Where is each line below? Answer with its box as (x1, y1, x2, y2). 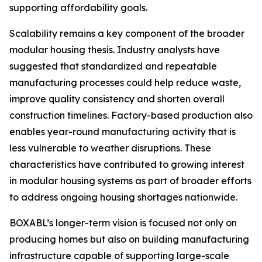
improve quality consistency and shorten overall (9, 93, 225, 105)
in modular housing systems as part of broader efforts (9, 175, 251, 187)
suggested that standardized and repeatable (9, 60, 217, 72)
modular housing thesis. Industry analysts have (9, 44, 220, 56)
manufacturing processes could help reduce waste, (9, 77, 241, 88)
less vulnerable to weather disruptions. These (9, 142, 211, 154)
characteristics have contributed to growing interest (9, 158, 244, 170)
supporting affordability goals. (9, 2, 147, 13)
